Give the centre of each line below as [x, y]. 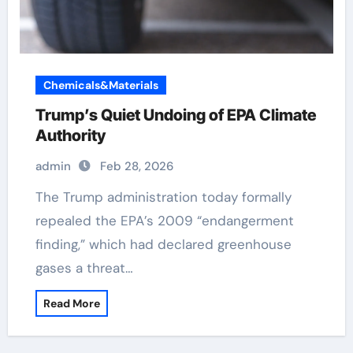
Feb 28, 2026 [136, 166]
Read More [71, 303]
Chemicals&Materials [100, 85]
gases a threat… [84, 268]
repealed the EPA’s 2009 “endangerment [164, 221]
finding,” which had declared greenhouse [163, 244]
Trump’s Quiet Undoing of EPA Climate [175, 115]
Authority [70, 136]
